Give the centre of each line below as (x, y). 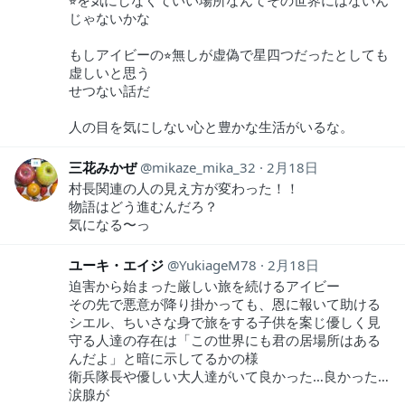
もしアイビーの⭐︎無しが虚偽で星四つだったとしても (229, 54)
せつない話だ (109, 90)
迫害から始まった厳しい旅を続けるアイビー (204, 285)
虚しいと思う (109, 72)
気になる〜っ (109, 224)
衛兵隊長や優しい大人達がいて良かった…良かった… (229, 376)
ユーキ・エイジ (116, 264)
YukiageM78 (218, 264)
